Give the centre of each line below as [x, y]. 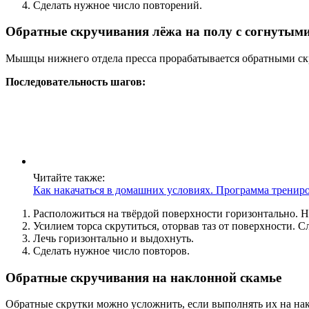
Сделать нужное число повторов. [111, 250]
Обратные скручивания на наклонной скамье [143, 277]
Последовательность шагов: [76, 81]
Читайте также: [69, 177]
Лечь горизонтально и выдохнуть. [113, 238]
